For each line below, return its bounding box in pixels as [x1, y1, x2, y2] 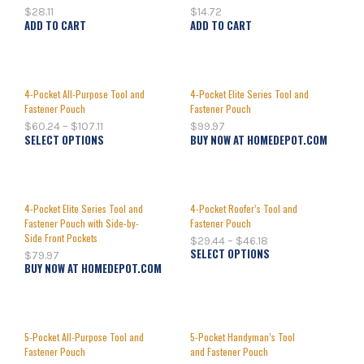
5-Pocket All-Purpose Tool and [24, 330, 144, 344]
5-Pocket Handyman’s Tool [190, 330, 295, 344]
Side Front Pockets [24, 230, 97, 245]
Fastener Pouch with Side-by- [24, 215, 139, 230]
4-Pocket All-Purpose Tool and [24, 87, 145, 102]
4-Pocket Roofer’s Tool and [190, 201, 297, 215]
